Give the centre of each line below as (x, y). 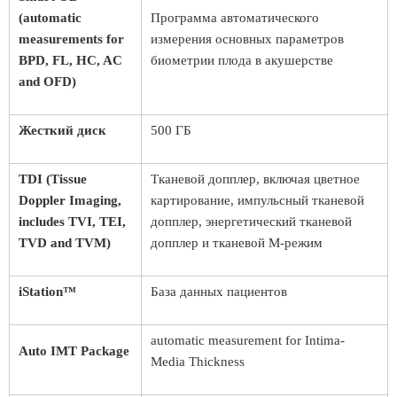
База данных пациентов (219, 292)
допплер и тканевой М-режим (237, 243)
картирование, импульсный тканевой (257, 200)
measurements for (71, 39)
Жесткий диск (62, 130)
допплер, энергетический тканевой (251, 222)
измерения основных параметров (247, 39)
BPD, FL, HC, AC (70, 60)
